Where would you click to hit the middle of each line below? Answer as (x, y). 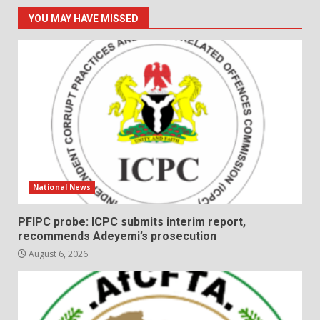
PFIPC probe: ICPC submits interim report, (132, 221)
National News (62, 187)
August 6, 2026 (57, 254)
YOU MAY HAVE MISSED (84, 18)
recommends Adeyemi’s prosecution (117, 236)
